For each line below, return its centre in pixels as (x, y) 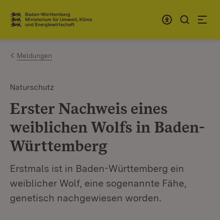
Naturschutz (32, 87)
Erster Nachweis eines (89, 108)
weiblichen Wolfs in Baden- (107, 127)
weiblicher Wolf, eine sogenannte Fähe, (98, 183)
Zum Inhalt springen (65, 15)
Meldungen (34, 55)
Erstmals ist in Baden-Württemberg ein (97, 168)
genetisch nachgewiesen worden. (85, 198)
